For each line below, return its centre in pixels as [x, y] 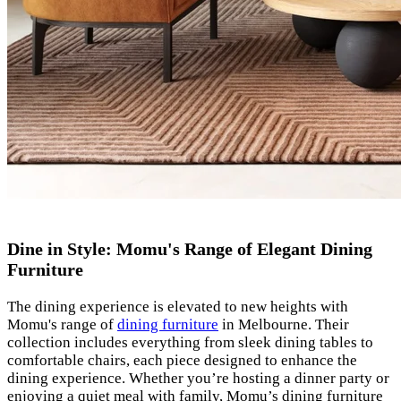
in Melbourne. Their [284, 324]
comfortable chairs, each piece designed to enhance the [182, 360]
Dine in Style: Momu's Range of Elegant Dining [190, 249]
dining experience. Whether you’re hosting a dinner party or [198, 378]
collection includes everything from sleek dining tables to [190, 342]
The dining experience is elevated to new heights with [178, 306]
